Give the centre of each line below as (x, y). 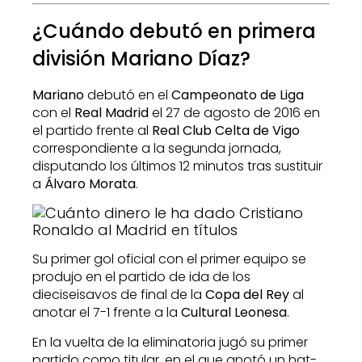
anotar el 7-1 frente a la (107, 313)
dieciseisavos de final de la (119, 295)
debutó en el (128, 95)
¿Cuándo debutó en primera (174, 32)
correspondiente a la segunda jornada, (157, 149)
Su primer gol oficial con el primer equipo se (169, 259)
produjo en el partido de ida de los (141, 277)
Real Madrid (110, 113)
